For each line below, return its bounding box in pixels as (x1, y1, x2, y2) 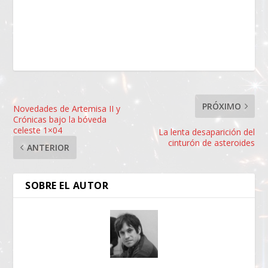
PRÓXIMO (202, 100, 241, 112)
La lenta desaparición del (158, 126, 255, 138)
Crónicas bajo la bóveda (13, 113, 107, 125)
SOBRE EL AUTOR (25, 178, 109, 192)
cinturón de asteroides (167, 136, 255, 148)
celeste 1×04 (13, 124, 63, 136)
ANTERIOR (27, 141, 70, 153)
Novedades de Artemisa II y (13, 102, 121, 114)
